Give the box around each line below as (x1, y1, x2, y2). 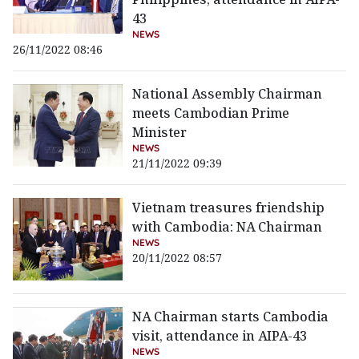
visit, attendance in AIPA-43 (132, 327, 308, 345)
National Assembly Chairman (132, 85, 323, 103)
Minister (132, 123, 188, 142)
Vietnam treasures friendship (132, 199, 325, 217)
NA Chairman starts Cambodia (132, 308, 329, 326)
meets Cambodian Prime (132, 104, 290, 123)
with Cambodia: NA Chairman (132, 218, 323, 236)
